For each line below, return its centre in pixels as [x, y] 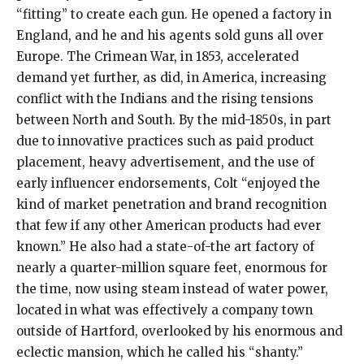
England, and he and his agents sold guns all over [170, 36]
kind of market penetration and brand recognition [171, 205]
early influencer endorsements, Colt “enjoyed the [168, 184]
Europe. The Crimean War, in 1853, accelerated [158, 57]
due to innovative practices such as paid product [165, 141]
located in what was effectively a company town [165, 310]
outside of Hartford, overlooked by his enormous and [180, 331]
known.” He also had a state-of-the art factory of [165, 247]
